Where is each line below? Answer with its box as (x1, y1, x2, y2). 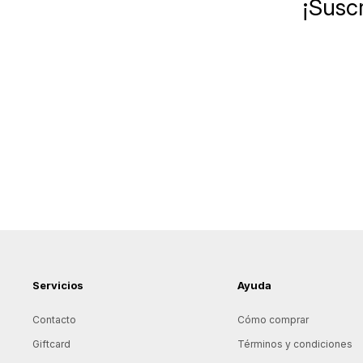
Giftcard (32, 337, 70, 350)
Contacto (32, 313, 76, 326)
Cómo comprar (237, 313, 309, 326)
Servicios (32, 278, 83, 292)
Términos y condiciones (237, 337, 352, 350)
